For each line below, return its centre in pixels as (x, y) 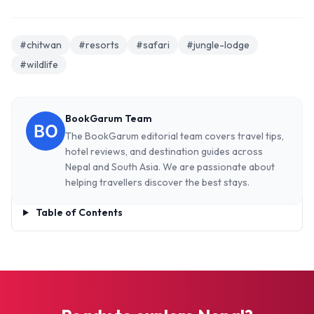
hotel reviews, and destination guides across (164, 151)
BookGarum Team (109, 118)
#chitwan (41, 45)
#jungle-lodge (218, 45)
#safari (153, 45)
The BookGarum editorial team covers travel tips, (175, 136)
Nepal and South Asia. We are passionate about (170, 167)
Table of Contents (78, 212)
